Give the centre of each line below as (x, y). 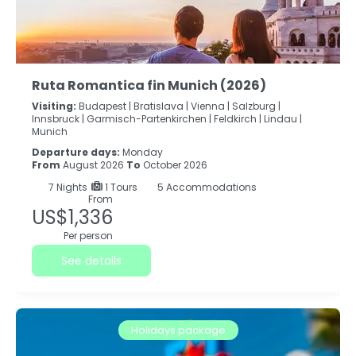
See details (91, 261)
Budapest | (105, 106)
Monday (143, 153)
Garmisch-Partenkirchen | (149, 119)
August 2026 (93, 165)
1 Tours (120, 188)
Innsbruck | (58, 119)
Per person (88, 236)
